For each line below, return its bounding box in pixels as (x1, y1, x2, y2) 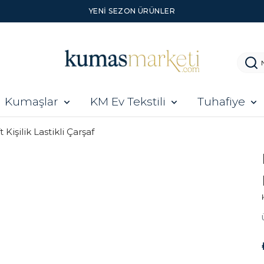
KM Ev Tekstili (90, 95, 166, 109)
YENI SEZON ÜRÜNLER (88, 6, 176, 15)
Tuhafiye (197, 95, 245, 109)
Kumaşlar (5, 95, 58, 109)
